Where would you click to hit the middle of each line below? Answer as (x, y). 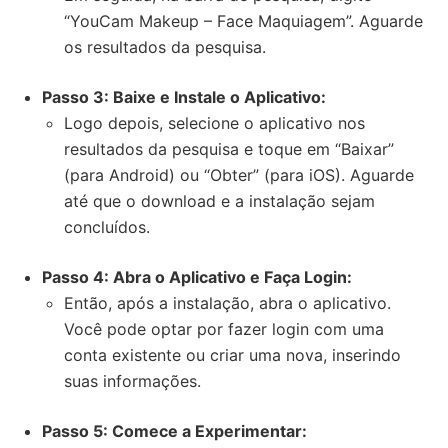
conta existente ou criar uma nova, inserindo (232, 355)
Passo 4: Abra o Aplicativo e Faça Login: (197, 277)
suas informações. (132, 381)
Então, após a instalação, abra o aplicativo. (227, 303)
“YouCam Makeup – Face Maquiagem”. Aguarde (243, 21)
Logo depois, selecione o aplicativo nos (214, 123)
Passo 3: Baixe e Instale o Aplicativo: (184, 97)
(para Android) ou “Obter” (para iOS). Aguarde (239, 175)
